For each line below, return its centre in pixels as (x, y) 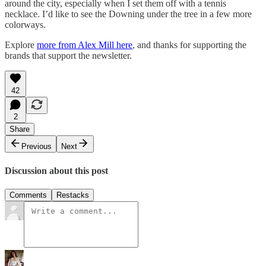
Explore (21, 45)
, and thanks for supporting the (189, 45)
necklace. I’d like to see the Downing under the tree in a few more (128, 14)
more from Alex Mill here (85, 45)
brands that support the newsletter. (68, 56)
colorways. (25, 25)
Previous (37, 147)
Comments (28, 195)
